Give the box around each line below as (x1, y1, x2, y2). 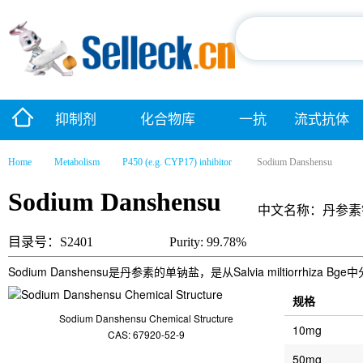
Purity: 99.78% (169, 235, 246, 249)
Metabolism (54, 156, 100, 168)
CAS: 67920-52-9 (107, 327, 185, 341)
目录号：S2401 (8, 235, 93, 249)
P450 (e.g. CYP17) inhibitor (122, 156, 232, 168)
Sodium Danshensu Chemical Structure (58, 311, 233, 325)
